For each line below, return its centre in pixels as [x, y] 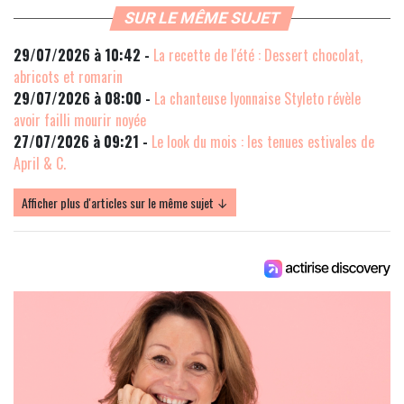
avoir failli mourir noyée [80, 120]
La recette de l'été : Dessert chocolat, [258, 55]
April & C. [40, 164]
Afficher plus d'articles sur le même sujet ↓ [125, 203]
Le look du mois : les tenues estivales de [263, 142]
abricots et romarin [68, 77]
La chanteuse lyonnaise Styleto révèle [257, 99]
